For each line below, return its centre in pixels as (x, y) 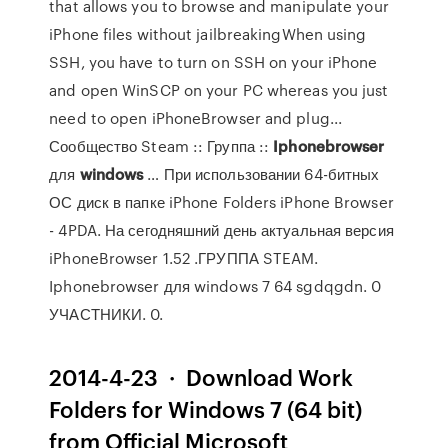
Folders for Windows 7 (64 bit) (206, 408)
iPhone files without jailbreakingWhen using (208, 34)
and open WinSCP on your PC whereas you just (219, 90)
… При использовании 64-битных (261, 174)
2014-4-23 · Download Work (201, 376)
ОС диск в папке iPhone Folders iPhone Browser (221, 202)
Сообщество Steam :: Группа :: (161, 146)
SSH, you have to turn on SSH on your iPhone (213, 62)
